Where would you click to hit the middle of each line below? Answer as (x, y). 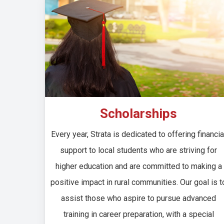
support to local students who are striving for (139, 150)
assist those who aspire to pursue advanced (139, 198)
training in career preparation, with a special (138, 214)
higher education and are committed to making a (138, 166)
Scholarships (139, 113)
